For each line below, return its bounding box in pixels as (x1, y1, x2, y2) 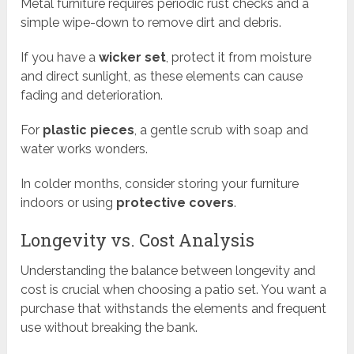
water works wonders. (21, 141, 149, 157)
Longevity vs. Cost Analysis (21, 228, 255, 252)
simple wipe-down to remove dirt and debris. (21, 15, 282, 31)
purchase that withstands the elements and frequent (21, 301, 327, 317)
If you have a (21, 50, 100, 66)
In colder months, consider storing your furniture (21, 176, 299, 192)
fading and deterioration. (21, 88, 164, 104)
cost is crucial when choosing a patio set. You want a (21, 282, 327, 298)
